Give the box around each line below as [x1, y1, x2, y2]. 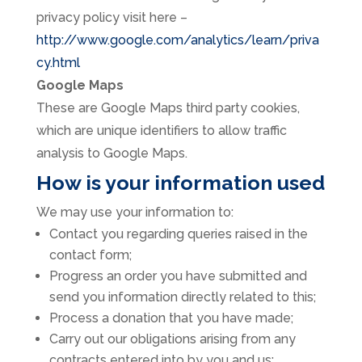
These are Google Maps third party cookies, [36, 100, 300, 116]
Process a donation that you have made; [48, 310, 293, 326]
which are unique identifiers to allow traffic [36, 123, 287, 139]
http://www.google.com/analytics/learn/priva [36, 32, 319, 48]
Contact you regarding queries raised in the [48, 226, 308, 242]
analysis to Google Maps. [36, 145, 187, 162]
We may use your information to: [36, 204, 234, 221]
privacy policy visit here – [36, 10, 187, 26]
